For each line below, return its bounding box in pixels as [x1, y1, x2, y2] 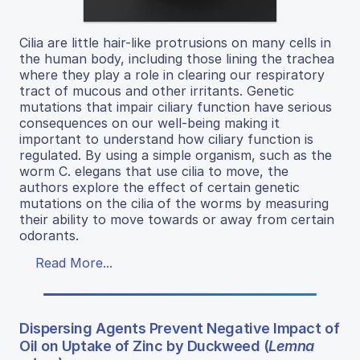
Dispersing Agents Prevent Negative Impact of [19, 320, 340, 337]
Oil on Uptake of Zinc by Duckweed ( [19, 337, 269, 355]
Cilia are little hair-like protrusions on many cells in [19, 35, 331, 51]
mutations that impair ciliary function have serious [19, 99, 332, 116]
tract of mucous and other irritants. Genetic [19, 83, 294, 100]
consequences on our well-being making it [19, 115, 280, 132]
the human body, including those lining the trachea [19, 51, 334, 67]
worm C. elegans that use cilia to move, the [19, 163, 288, 180]
